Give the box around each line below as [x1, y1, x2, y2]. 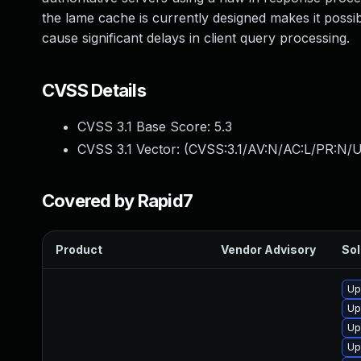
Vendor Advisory [221, 243, 316, 256]
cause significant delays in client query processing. [42, 30, 350, 46]
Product [56, 243, 102, 256]
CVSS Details [42, 80, 146, 101]
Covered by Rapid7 [42, 190, 193, 211]
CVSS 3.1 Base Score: [77, 118, 214, 135]
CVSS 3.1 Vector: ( [77, 141, 189, 157]
